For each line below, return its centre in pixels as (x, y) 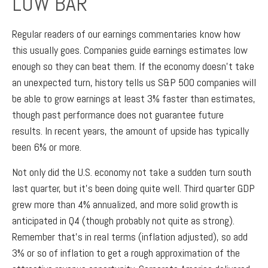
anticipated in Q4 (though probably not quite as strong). (123, 220)
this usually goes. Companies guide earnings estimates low (130, 50)
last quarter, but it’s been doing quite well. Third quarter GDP (133, 188)
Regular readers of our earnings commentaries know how (126, 34)
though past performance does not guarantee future (118, 115)
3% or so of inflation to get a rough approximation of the (126, 253)
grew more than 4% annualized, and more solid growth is (125, 204)
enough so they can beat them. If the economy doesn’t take (133, 66)
